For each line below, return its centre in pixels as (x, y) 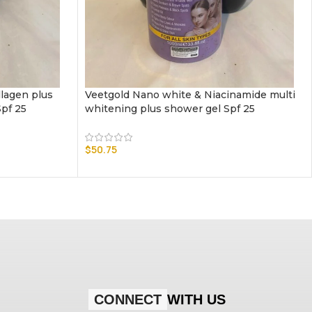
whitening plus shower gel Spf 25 (170, 109)
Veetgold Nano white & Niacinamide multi (190, 95)
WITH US (196, 299)
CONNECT (127, 299)
